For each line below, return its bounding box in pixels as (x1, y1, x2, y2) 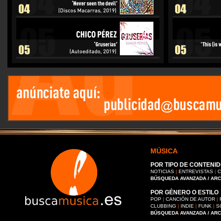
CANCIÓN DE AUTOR (166, 196, 215, 202)
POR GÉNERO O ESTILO (150, 189, 219, 196)
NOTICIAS (150, 169, 174, 174)
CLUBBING (150, 203, 176, 209)
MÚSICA (150, 147, 178, 155)
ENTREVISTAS (179, 169, 213, 174)
